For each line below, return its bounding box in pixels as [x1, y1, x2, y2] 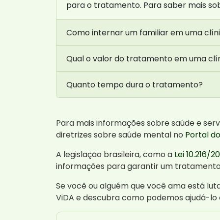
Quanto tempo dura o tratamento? [66, 79, 203, 90]
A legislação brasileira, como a [56, 149, 174, 161]
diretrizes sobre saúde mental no [56, 129, 185, 141]
